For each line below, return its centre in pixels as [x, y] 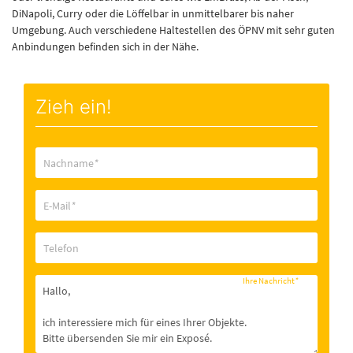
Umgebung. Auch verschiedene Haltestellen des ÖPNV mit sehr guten [173, 30]
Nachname [69, 163]
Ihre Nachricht [269, 281]
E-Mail [57, 206]
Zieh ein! [74, 107]
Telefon [61, 248]
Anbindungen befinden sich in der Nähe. [105, 46]
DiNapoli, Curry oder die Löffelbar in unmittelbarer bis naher [153, 13]
